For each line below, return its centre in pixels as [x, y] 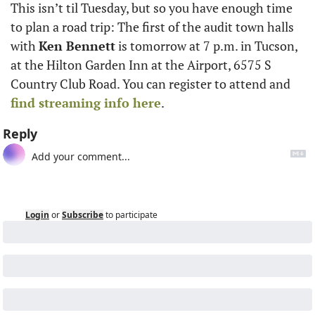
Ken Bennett [77, 45]
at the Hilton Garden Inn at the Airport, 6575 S [141, 64]
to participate [131, 214]
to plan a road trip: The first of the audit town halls [152, 26]
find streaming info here [86, 102]
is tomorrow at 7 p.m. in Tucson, [206, 45]
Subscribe [83, 214]
